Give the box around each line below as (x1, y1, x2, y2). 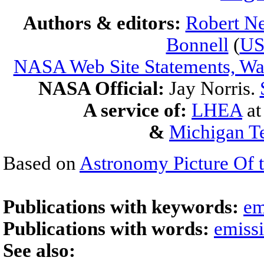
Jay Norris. (169, 78, 260, 99)
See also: (3, 240, 75, 261)
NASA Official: (38, 78, 169, 99)
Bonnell (166, 34, 229, 55)
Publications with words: (3, 218, 214, 239)
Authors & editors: (22, 12, 186, 34)
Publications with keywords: (3, 196, 243, 217)
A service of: (83, 100, 187, 121)
